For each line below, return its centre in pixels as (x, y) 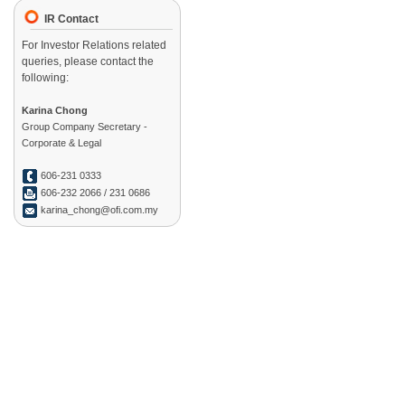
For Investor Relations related (94, 45)
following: (45, 78)
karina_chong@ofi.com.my (98, 210)
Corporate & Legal (61, 143)
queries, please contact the (88, 61)
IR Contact (71, 19)
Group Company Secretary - (85, 127)
